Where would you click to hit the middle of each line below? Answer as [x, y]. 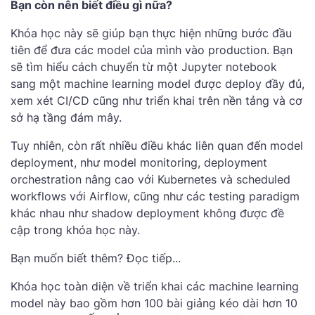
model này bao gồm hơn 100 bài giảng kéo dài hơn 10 [154, 303]
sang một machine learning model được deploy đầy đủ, [157, 84]
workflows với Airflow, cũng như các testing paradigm [155, 197]
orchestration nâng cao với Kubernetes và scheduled [150, 180]
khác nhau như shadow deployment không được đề [147, 213]
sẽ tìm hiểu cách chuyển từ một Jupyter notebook [144, 67]
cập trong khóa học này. [75, 230]
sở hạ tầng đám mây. [66, 118]
